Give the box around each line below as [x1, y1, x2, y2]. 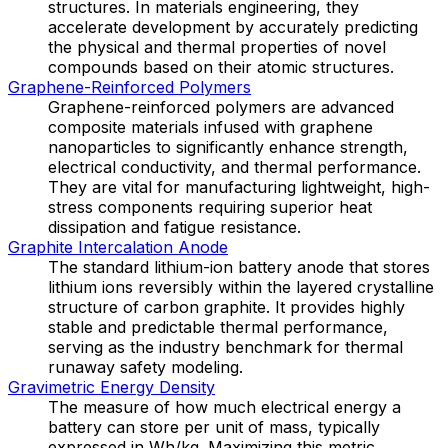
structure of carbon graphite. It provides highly [48, 296, 405, 317]
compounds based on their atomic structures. [48, 56, 394, 77]
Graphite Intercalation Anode [8, 236, 228, 257]
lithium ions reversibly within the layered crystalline [48, 276, 434, 297]
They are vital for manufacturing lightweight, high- [48, 176, 430, 197]
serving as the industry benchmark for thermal [48, 336, 403, 357]
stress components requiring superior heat [48, 196, 372, 217]
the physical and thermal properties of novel [48, 36, 386, 57]
